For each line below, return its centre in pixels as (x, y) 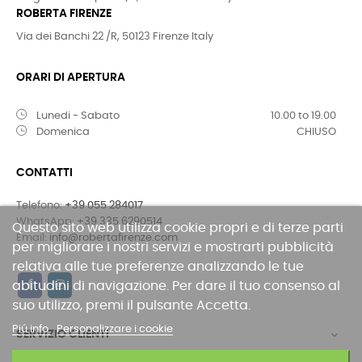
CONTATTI (44, 173)
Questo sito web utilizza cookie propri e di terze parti (178, 228)
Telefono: (40, 205)
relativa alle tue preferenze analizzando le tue (158, 267)
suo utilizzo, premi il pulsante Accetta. (131, 305)
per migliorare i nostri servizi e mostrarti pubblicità (173, 247)
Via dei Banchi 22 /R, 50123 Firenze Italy (115, 36)
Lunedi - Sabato (78, 116)
